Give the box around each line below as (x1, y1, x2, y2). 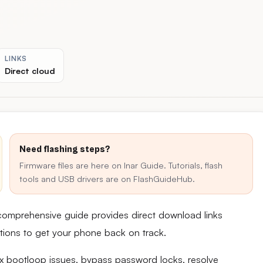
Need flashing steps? (19, 144, 110, 154)
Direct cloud (5, 65, 56, 76)
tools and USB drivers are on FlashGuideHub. (19, 173, 195, 184)
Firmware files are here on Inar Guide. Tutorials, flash (19, 160, 222, 170)
